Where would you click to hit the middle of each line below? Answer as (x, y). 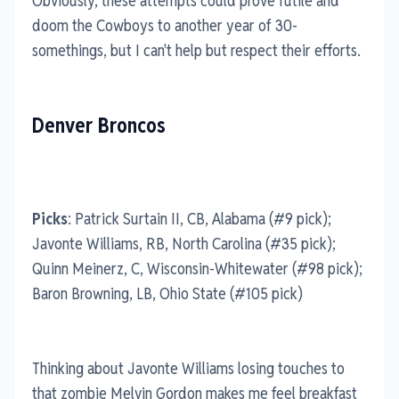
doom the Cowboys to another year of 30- (165, 25)
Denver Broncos (99, 125)
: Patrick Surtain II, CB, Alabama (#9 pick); (199, 218)
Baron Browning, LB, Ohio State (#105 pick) (167, 293)
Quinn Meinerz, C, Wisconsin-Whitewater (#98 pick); (197, 268)
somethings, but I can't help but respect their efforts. (196, 50)
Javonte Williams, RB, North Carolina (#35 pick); (184, 243)
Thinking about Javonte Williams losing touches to (188, 368)
